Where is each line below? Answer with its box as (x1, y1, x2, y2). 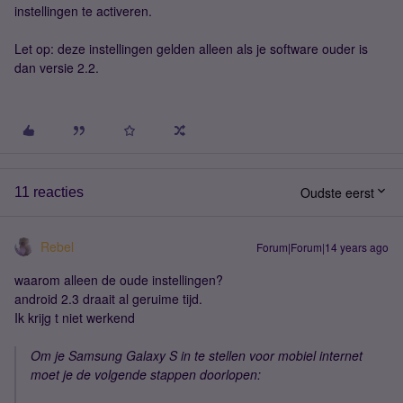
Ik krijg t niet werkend (14, 309, 135, 327)
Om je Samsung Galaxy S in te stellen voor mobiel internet (31, 346, 363, 364)
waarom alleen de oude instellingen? (14, 271, 223, 289)
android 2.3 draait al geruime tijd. (14, 290, 202, 308)
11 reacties (14, 184, 84, 200)
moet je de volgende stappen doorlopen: (31, 365, 261, 383)
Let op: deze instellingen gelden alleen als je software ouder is (14, 40, 368, 58)
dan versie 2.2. (14, 58, 99, 76)
